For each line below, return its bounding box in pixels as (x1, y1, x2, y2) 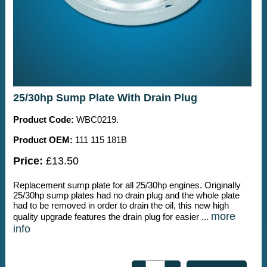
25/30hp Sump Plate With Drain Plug (13, 91, 197, 104)
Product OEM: (13, 134, 73, 145)
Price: (13, 154, 43, 167)
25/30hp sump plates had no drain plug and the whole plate (13, 190, 240, 200)
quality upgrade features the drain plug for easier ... (13, 211, 211, 222)
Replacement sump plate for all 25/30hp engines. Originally (13, 179, 241, 190)
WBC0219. (73, 114, 119, 125)
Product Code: (13, 114, 74, 125)
